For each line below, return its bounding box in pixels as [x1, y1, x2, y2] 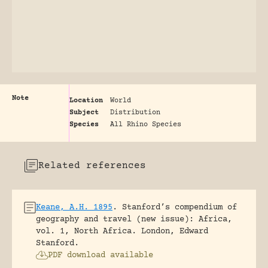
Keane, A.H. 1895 [36, 202, 112, 212]
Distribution [110, 108, 160, 117]
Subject [69, 108, 99, 117]
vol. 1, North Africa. [36, 226, 136, 236]
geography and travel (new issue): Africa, [36, 214, 232, 224]
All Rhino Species [110, 120, 181, 129]
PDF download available [48, 250, 153, 260]
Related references [38, 160, 146, 171]
